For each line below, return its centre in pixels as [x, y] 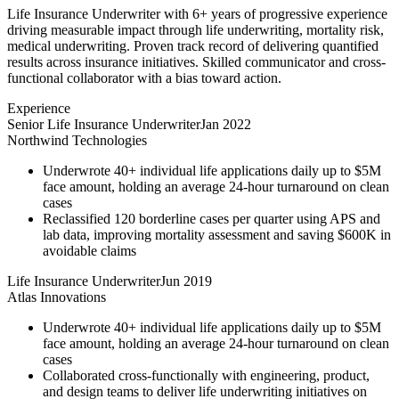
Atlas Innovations [57, 297]
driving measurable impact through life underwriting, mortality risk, [195, 29]
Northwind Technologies [77, 140]
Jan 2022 [226, 124]
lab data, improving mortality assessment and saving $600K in [217, 234]
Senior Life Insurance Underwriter [104, 124]
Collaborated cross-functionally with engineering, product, [206, 375]
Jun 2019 [186, 281]
